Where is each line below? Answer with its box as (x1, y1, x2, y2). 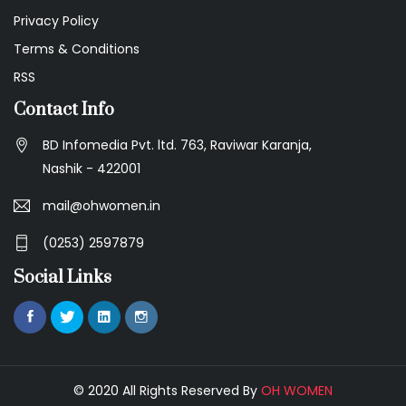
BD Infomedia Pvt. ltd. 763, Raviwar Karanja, (43, 136, 312, 155)
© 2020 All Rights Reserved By (73, 382, 261, 401)
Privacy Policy (14, 12, 99, 31)
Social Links (14, 266, 111, 290)
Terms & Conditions (14, 40, 140, 59)
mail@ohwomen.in (43, 197, 160, 216)
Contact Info (14, 99, 114, 122)
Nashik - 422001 (43, 159, 140, 179)
